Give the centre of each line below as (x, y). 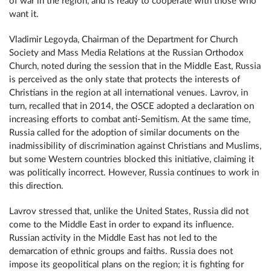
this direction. (36, 186)
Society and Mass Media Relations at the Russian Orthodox (126, 53)
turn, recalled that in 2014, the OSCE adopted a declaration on (132, 106)
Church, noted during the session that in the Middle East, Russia (135, 66)
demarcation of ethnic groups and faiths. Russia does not (121, 251)
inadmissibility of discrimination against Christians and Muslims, (135, 146)
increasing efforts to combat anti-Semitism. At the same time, (130, 119)
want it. (24, 14)
